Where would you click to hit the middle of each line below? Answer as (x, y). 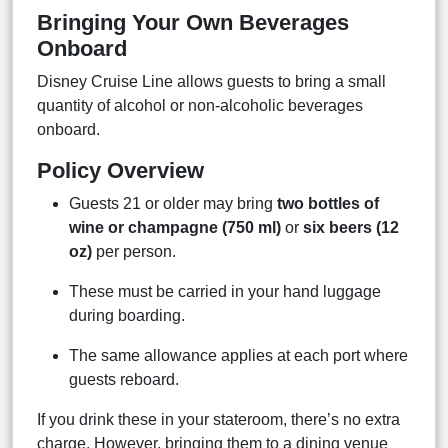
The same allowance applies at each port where (238, 355)
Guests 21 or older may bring (173, 203)
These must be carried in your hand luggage (225, 291)
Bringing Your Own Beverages (193, 22)
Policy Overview (120, 170)
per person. (134, 251)
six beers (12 (351, 227)
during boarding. (127, 315)
